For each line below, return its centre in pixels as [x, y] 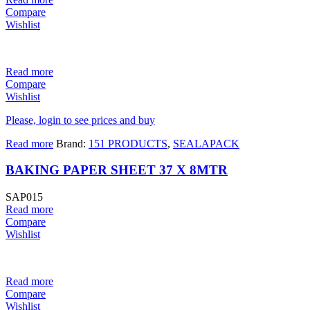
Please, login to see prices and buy [80, 120]
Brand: [72, 143]
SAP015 [24, 197]
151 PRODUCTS [128, 143]
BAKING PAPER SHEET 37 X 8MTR [117, 170]
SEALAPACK [206, 143]
